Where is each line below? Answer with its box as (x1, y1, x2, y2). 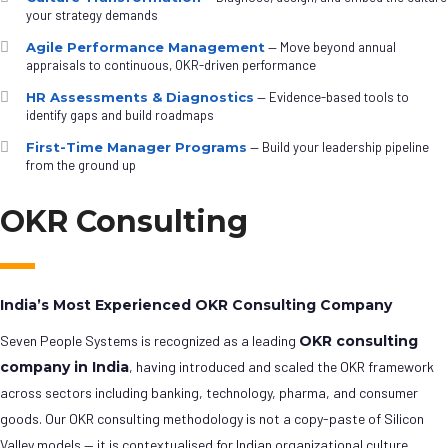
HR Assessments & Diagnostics (26, 89, 254, 106)
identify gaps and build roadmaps (26, 107, 214, 124)
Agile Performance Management (26, 39, 265, 56)
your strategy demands (26, 7, 158, 24)
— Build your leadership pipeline (247, 139, 429, 156)
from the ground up (26, 157, 136, 174)
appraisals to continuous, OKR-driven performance (26, 57, 316, 74)
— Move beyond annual (265, 39, 396, 56)
